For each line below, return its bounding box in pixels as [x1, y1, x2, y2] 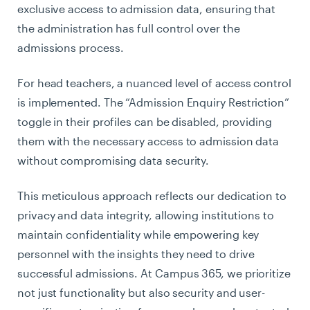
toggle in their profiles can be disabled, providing [17, 114, 272, 128]
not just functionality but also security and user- [17, 285, 265, 299]
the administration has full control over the [17, 21, 240, 35]
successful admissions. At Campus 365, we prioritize [17, 266, 291, 280]
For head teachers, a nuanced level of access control [17, 75, 291, 89]
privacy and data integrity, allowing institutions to [17, 208, 274, 221]
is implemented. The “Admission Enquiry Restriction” [17, 95, 289, 109]
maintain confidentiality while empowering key [17, 227, 259, 241]
